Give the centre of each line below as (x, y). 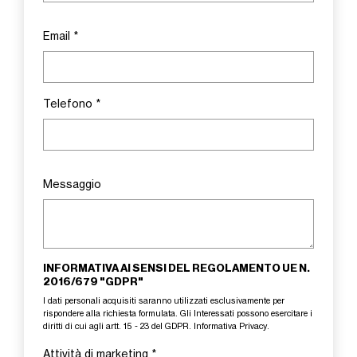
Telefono (69, 104)
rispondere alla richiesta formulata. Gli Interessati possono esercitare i (178, 313)
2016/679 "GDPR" (93, 281)
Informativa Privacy (230, 326)
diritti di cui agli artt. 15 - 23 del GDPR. (118, 326)
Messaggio (72, 184)
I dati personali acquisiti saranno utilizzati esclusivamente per (164, 300)
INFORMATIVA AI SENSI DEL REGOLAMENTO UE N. (177, 268)
